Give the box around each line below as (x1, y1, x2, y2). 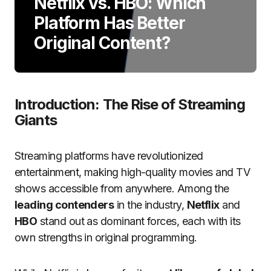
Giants (15, 111, 57, 129)
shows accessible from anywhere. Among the (15, 182, 229, 195)
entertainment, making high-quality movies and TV (15, 166, 250, 178)
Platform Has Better (34, 13, 185, 33)
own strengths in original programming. (15, 231, 197, 244)
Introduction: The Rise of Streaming (15, 96, 246, 113)
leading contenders (15, 198, 114, 211)
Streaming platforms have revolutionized (15, 149, 203, 162)
